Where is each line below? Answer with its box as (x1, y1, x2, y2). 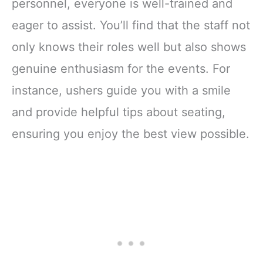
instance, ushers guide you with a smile (12, 83, 231, 97)
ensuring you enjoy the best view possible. (12, 126, 249, 141)
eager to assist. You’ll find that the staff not (12, 18, 250, 32)
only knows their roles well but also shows (12, 39, 246, 54)
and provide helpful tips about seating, (12, 104, 225, 119)
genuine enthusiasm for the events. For (12, 61, 230, 76)
